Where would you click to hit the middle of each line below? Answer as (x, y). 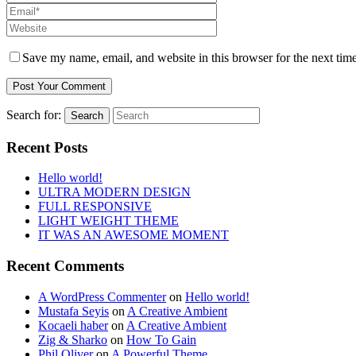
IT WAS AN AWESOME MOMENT (133, 235)
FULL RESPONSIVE (95, 207)
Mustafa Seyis (74, 311)
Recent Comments (65, 266)
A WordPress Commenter (102, 296)
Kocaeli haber (73, 325)
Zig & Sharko (73, 339)
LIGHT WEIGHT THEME (108, 221)
